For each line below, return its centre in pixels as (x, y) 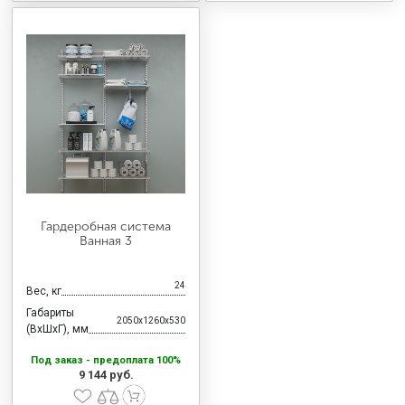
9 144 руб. (106, 375)
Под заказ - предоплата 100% (106, 361)
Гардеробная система (106, 227)
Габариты (50, 313)
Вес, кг (44, 292)
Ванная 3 (106, 241)
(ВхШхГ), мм (57, 330)
